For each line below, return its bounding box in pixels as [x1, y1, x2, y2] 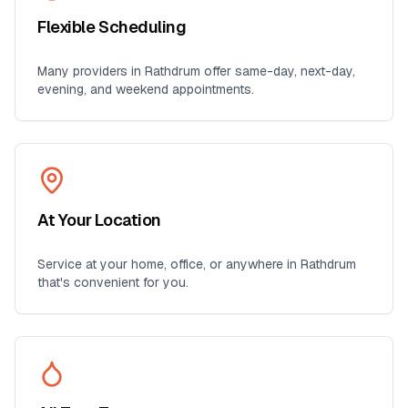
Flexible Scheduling [37, 16, 187, 37]
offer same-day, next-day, [200, 63, 355, 79]
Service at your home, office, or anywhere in [37, 256, 301, 272]
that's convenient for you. [37, 274, 189, 291]
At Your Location [37, 209, 161, 230]
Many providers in [37, 63, 145, 79]
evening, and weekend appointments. [37, 81, 254, 97]
